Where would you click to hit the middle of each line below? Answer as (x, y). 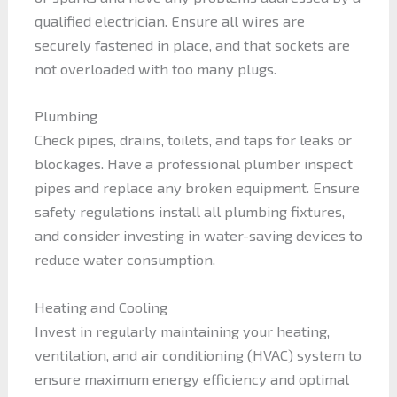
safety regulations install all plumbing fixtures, (189, 212)
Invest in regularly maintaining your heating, (182, 331)
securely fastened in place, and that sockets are (192, 45)
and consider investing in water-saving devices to (198, 236)
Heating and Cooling (101, 307)
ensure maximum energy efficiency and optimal (191, 378)
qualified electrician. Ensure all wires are (169, 21)
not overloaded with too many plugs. (155, 69)
